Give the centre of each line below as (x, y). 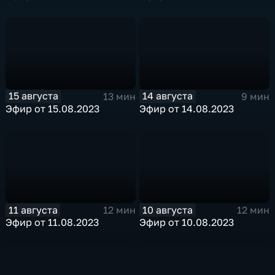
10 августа (168, 210)
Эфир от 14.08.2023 (187, 108)
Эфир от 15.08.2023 (53, 108)
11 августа (33, 210)
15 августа (33, 96)
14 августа (168, 96)
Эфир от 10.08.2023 (187, 223)
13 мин (119, 96)
